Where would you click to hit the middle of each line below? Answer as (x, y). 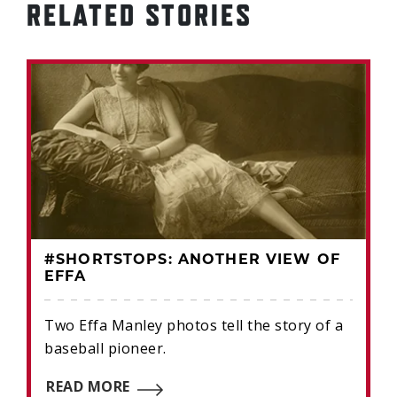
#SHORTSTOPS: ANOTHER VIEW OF (192, 260)
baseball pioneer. (105, 348)
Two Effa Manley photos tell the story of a (194, 325)
